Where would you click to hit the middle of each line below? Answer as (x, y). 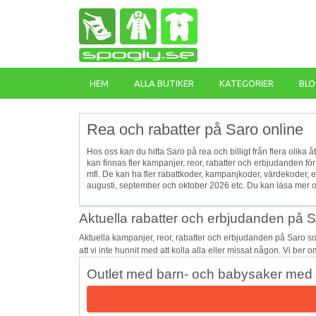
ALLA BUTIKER (164, 83)
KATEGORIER (247, 83)
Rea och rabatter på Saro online (195, 129)
